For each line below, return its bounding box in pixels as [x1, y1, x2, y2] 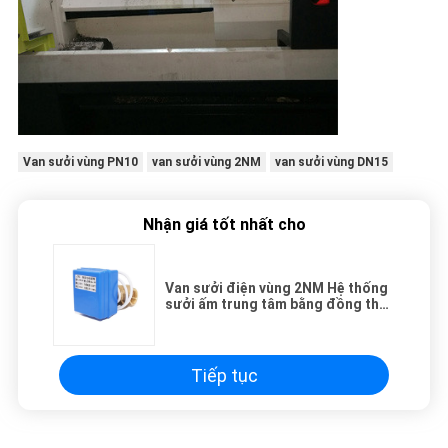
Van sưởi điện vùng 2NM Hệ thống [165, 280, 388, 297]
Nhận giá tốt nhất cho [142, 215, 306, 235]
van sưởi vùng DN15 [274, 155, 388, 170]
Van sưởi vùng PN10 [22, 155, 138, 170]
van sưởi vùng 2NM [151, 155, 261, 170]
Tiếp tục [190, 364, 258, 386]
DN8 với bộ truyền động [165, 312, 321, 329]
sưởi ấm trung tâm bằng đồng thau [165, 296, 395, 313]
